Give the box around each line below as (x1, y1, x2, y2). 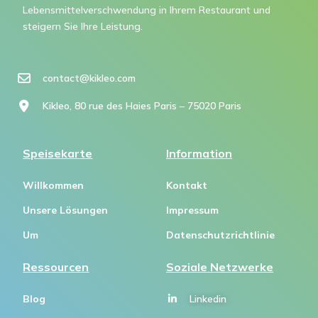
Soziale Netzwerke (166, 259, 273, 274)
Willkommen (23, 178, 84, 192)
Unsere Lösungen (23, 203, 109, 216)
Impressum (166, 203, 219, 216)
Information (166, 146, 232, 160)
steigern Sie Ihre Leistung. (23, 19, 143, 33)
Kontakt (166, 178, 207, 192)
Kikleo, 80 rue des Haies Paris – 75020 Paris (42, 99, 241, 112)
